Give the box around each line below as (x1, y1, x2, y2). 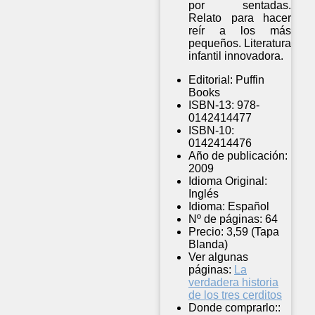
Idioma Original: (188, 175, 267, 188)
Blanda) (188, 238, 228, 251)
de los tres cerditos (188, 289, 282, 302)
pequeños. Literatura (188, 37, 292, 50)
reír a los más (188, 25, 292, 37)
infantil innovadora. (188, 50, 283, 63)
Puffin (236, 74, 264, 86)
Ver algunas (188, 251, 248, 264)
